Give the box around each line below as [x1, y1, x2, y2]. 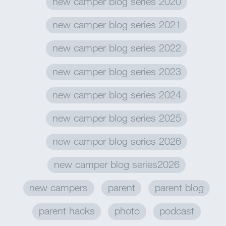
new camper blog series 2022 [52, 42, 181, 54]
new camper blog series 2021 [52, 19, 181, 31]
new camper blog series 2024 [52, 88, 181, 100]
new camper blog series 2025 [52, 111, 181, 124]
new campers [29, 182, 88, 194]
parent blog [154, 182, 204, 194]
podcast [159, 205, 195, 217]
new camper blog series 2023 [52, 65, 181, 77]
